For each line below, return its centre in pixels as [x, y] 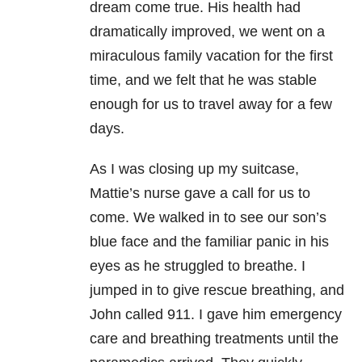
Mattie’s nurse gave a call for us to [200, 193]
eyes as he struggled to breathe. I [198, 265]
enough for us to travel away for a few [211, 104]
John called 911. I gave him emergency [216, 314]
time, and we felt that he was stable [203, 80]
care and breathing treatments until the [214, 338]
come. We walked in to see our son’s [208, 217]
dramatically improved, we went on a [207, 31]
